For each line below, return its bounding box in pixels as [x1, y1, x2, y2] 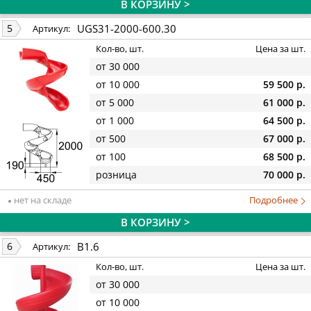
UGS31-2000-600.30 [77, 21, 176, 35]
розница [96, 168, 137, 182]
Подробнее [249, 193, 300, 206]
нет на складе [12, 193, 72, 206]
